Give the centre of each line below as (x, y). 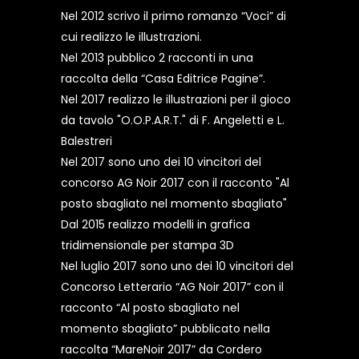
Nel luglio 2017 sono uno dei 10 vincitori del (177, 266)
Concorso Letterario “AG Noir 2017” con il (172, 287)
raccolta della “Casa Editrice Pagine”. (163, 79)
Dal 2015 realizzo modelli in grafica (155, 225)
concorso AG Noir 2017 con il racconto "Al (175, 183)
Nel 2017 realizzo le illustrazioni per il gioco (176, 100)
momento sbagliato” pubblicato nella (165, 329)
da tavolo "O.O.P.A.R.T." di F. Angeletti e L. (173, 121)
